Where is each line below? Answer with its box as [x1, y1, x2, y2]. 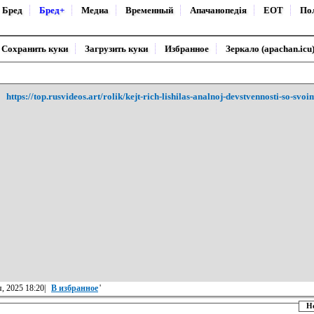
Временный [125, 5, 173, 15]
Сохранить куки [1, 43, 68, 54]
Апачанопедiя [190, 5, 247, 15]
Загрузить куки [85, 43, 148, 54]
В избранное [51, 283, 98, 294]
